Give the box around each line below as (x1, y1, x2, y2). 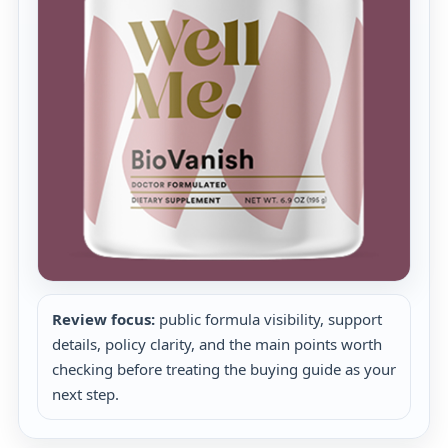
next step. (52, 384, 119, 404)
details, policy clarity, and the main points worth (52, 334, 382, 354)
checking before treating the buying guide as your (52, 359, 396, 379)
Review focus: (52, 309, 155, 329)
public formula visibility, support (155, 309, 382, 329)
